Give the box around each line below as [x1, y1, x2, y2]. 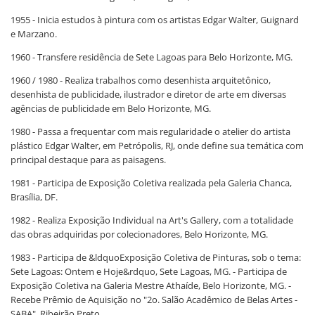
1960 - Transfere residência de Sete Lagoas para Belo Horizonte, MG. [11, 51, 292, 63]
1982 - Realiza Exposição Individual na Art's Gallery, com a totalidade [11, 214, 293, 226]
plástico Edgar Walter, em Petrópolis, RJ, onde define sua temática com [11, 139, 304, 152]
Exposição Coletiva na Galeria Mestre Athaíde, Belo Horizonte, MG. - [11, 279, 291, 292]
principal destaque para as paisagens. [11, 153, 166, 166]
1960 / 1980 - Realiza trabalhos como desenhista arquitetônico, [11, 74, 271, 86]
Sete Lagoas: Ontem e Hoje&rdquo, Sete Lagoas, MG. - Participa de [11, 265, 287, 278]
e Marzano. [11, 27, 57, 40]
